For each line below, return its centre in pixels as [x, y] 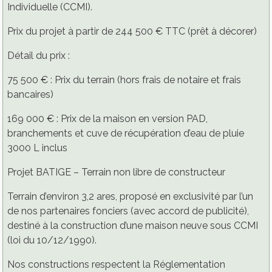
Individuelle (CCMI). [50, 7]
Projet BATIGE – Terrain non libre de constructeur [116, 172]
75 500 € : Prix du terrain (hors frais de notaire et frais [124, 80]
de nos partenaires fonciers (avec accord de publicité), [128, 211]
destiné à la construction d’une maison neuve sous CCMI [133, 226]
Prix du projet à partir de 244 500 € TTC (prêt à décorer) [132, 32]
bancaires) [30, 95]
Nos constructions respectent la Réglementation [116, 265]
